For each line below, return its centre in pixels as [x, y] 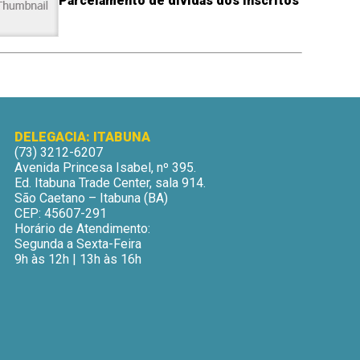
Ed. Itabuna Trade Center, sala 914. [110, 182]
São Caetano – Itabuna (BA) [92, 198]
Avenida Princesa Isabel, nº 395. [106, 167]
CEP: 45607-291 [61, 213]
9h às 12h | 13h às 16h [78, 259]
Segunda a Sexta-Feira [78, 243]
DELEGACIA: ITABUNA [83, 137]
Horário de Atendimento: [83, 228]
